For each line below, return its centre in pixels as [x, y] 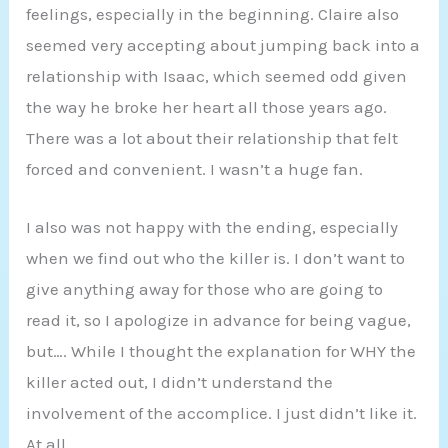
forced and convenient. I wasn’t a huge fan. [195, 168]
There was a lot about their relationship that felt [212, 137]
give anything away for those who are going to [205, 288]
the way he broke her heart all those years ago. [207, 106]
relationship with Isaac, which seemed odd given [217, 75]
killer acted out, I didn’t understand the [180, 381]
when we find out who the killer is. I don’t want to [216, 257]
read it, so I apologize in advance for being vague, [219, 319]
